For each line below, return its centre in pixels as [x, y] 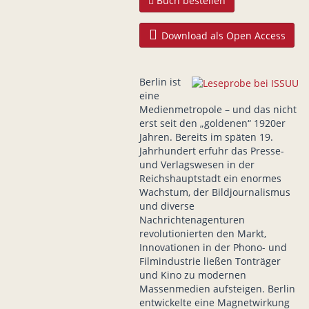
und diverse [167, 206]
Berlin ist [160, 82]
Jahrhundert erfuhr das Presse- [211, 151]
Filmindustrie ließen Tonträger [210, 261]
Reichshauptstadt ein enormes [210, 179]
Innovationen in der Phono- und [213, 248]
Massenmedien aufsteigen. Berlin [217, 289]
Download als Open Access [222, 36]
